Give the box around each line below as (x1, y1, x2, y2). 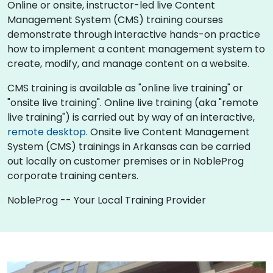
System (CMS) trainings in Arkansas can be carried (7, 139, 250, 154)
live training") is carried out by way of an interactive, (7, 110, 255, 124)
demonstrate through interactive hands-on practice (7, 27, 260, 41)
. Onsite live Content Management (86, 124, 250, 139)
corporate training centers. (7, 168, 138, 183)
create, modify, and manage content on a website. (7, 56, 249, 71)
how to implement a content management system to (7, 41, 265, 56)
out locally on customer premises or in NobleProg (7, 154, 244, 168)
